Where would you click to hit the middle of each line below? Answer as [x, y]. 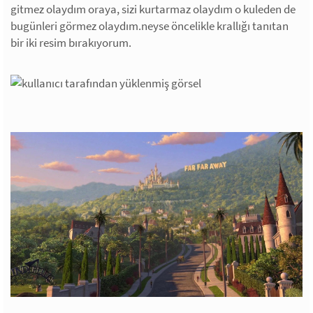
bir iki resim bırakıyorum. [71, 43]
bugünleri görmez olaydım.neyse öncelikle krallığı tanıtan [150, 26]
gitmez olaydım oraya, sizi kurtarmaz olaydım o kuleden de [153, 9]
